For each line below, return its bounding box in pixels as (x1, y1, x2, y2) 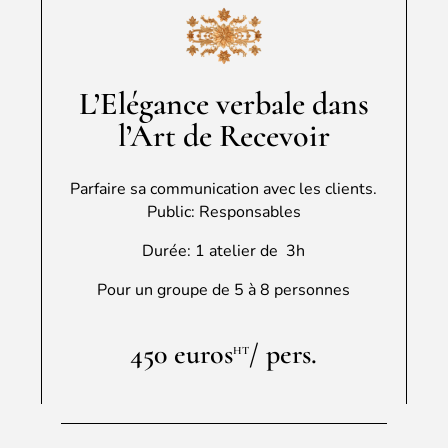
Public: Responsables (146, 200, 301, 223)
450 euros (130, 336, 234, 371)
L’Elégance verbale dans (78, 83, 369, 123)
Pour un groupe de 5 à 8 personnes (97, 278, 351, 301)
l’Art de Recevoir (117, 115, 330, 155)
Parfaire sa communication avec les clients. (70, 177, 378, 200)
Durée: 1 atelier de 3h (142, 239, 306, 262)
